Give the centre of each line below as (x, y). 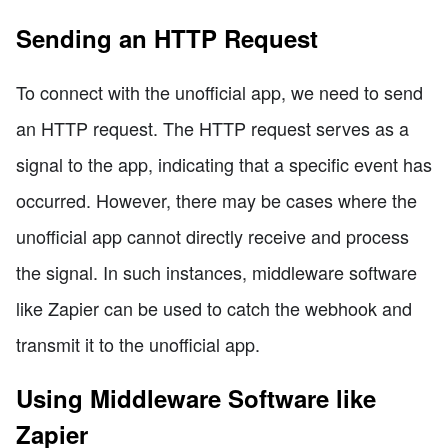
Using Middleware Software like (196, 397)
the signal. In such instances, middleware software (216, 271)
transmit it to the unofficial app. (138, 343)
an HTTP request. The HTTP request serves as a (212, 127)
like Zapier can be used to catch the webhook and (214, 307)
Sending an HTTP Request (167, 37)
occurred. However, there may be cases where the (216, 199)
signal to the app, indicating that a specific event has (224, 163)
